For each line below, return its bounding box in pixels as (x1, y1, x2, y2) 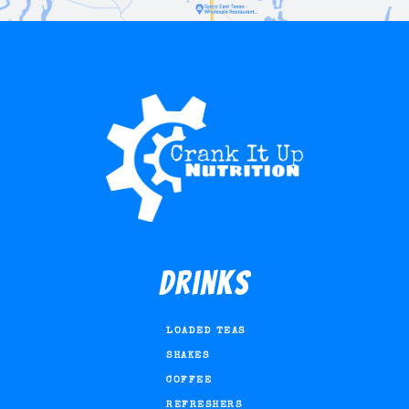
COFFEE (166, 375, 213, 386)
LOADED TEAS (166, 326, 246, 337)
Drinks (159, 266, 250, 302)
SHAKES (166, 351, 210, 362)
